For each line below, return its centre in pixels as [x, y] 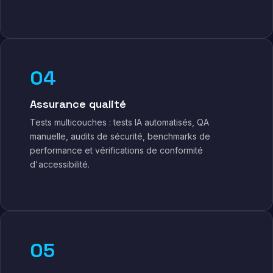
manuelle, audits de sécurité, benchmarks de [120, 136]
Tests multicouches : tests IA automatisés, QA [119, 122]
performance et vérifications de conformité [116, 150]
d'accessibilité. [60, 164]
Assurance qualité [78, 104]
